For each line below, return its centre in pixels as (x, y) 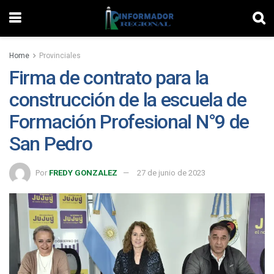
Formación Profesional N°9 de (129, 122)
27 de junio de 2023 (171, 172)
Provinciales (60, 56)
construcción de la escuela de (128, 100)
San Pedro (51, 144)
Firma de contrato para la (109, 78)
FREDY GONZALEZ (83, 172)
